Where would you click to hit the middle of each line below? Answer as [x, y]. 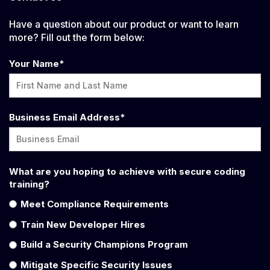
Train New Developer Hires [83, 224]
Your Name [34, 64]
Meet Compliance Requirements [96, 204]
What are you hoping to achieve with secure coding [127, 171]
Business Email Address [64, 118]
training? [29, 184]
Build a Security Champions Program [104, 245]
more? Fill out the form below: [77, 37]
